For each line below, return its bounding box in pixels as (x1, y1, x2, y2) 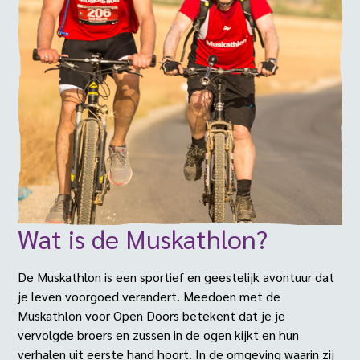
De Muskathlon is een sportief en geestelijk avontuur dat (18, 268, 335, 286)
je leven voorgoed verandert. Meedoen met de (18, 288, 281, 305)
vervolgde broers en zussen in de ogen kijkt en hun (18, 326, 300, 344)
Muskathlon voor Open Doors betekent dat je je (18, 307, 286, 325)
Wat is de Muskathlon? (18, 222, 268, 256)
